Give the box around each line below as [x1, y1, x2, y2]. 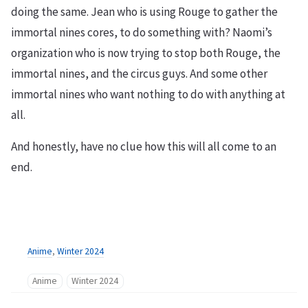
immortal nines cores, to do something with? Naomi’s [11, 25, 272, 40]
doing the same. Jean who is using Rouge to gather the [11, 4, 278, 19]
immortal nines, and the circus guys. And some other [11, 66, 267, 81]
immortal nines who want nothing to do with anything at [11, 87, 285, 102]
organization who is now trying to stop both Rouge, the [11, 45, 280, 60]
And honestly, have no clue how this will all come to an [11, 139, 276, 154]
